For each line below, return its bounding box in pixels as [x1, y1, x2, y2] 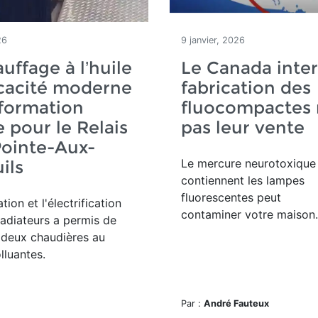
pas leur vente [181, 117, 305, 138]
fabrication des [181, 77, 311, 98]
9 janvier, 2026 [181, 35, 245, 45]
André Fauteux [204, 298, 269, 309]
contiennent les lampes [181, 173, 305, 187]
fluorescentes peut [181, 190, 281, 204]
